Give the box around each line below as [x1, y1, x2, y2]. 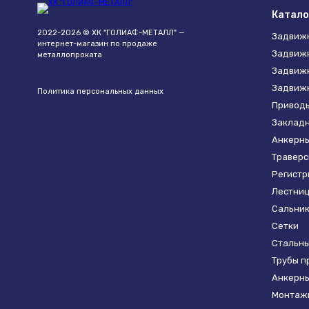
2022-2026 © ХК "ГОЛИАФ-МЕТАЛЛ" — [37, 28, 184, 37]
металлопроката [37, 50, 102, 59]
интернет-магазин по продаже [37, 39, 157, 48]
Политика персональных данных [37, 87, 163, 96]
